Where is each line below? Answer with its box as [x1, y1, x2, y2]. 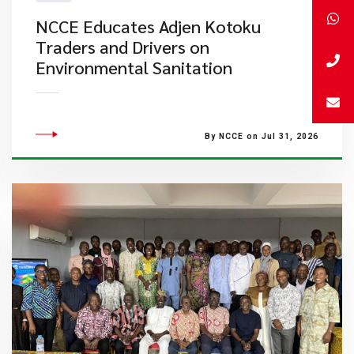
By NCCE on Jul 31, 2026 [204, 132, 318, 141]
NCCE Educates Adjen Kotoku [35, 15, 261, 37]
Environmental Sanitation [35, 56, 232, 78]
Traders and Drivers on [35, 36, 209, 58]
